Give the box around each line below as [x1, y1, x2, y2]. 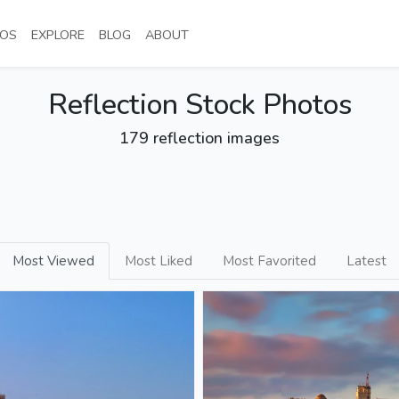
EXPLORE [31, 26, 85, 44]
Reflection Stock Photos [47, 85, 352, 124]
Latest [346, 252, 387, 270]
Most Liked [125, 252, 192, 270]
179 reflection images [119, 127, 280, 149]
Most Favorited [223, 252, 316, 270]
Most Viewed [12, 252, 94, 270]
